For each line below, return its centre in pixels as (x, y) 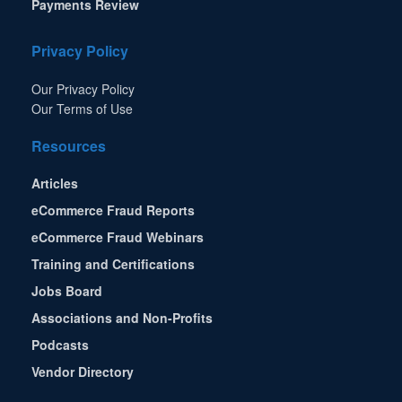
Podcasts (60, 344)
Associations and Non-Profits (122, 317)
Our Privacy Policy (83, 88)
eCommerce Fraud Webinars (118, 236)
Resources (69, 145)
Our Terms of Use (82, 108)
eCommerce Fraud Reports (113, 210)
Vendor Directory (83, 371)
